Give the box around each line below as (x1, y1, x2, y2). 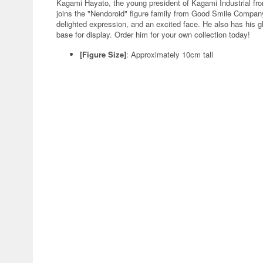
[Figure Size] (80, 49, 126, 60)
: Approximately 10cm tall (126, 49, 213, 60)
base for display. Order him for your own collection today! (56, 29, 250, 40)
